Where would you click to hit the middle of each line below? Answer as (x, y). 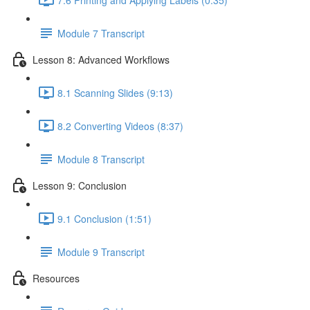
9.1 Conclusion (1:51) (104, 218)
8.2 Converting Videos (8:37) (120, 126)
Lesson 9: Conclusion (80, 185)
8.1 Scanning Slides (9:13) (115, 92)
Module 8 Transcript (101, 159)
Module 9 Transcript (101, 252)
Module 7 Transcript (101, 33)
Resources (56, 278)
